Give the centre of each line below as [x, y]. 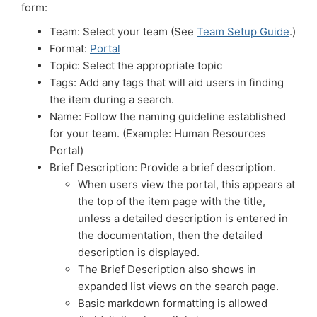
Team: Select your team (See [123, 31]
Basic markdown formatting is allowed [173, 303]
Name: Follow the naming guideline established [168, 116]
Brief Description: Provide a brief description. [163, 167]
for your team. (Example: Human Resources [158, 133]
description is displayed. [139, 252]
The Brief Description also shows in [167, 269]
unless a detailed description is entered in [183, 218]
